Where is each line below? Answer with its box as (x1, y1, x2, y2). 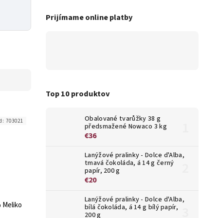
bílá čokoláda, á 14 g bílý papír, (85, 202, 178, 213)
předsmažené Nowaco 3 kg (85, 122, 167, 132)
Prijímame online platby (46, 12, 133, 24)
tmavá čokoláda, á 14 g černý (85, 158, 174, 168)
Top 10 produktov (46, 88, 110, 100)
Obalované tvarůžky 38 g (85, 114, 161, 124)
